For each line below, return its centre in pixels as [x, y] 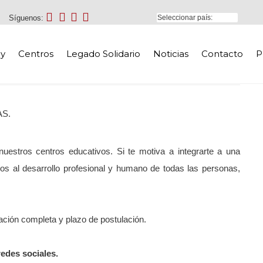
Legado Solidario [103, 53]
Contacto [222, 53]
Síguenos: [26, 18]
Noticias [171, 53]
